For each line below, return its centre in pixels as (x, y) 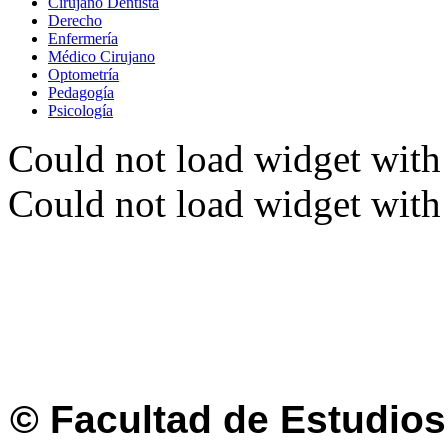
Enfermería (83, 39)
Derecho (75, 21)
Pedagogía (81, 93)
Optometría (83, 75)
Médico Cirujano (101, 57)
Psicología (80, 111)
